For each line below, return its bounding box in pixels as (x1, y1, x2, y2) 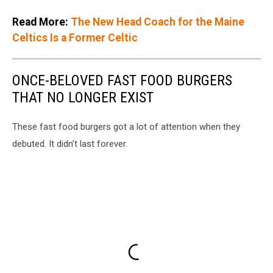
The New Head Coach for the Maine (71, 15, 244, 28)
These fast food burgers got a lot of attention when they (12, 121, 240, 132)
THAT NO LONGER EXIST (12, 88, 154, 106)
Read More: (12, 15, 71, 28)
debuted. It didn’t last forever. (12, 138, 127, 149)
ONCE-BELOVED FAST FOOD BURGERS (12, 71, 232, 89)
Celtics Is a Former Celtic (12, 31, 138, 44)
